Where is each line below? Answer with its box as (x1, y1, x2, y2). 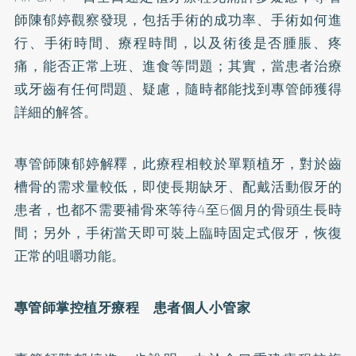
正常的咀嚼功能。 (14, 245, 126, 266)
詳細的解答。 (14, 101, 98, 122)
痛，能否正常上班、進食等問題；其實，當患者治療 (14, 55, 342, 76)
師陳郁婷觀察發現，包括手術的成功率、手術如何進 (14, 9, 342, 30)
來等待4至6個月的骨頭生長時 (154, 199, 342, 220)
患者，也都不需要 (14, 199, 127, 220)
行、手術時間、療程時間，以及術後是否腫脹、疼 (14, 32, 342, 53)
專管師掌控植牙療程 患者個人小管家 (14, 296, 251, 318)
